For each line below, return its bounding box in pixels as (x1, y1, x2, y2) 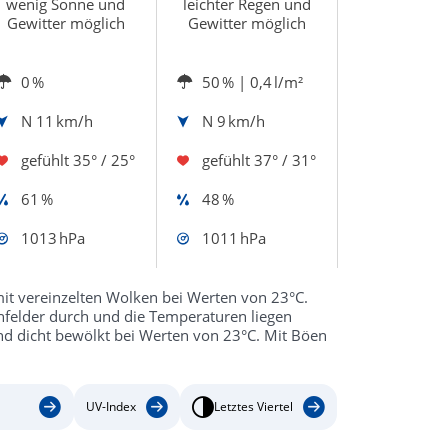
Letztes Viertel (213, 398, 293, 416)
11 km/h (35, 110, 93, 131)
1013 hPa (20, 227, 85, 248)
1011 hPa (201, 227, 266, 248)
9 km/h (216, 110, 265, 131)
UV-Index (85, 398, 136, 416)
